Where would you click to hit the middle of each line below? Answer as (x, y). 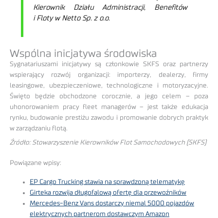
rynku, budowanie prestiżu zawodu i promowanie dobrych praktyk (109, 118)
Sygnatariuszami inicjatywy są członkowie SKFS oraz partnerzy (109, 64)
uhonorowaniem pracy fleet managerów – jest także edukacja (109, 107)
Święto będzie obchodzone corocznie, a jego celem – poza (109, 96)
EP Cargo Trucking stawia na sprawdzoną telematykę (108, 182)
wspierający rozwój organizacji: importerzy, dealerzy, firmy (109, 75)
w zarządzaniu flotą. (39, 128)
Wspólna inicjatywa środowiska (83, 53)
